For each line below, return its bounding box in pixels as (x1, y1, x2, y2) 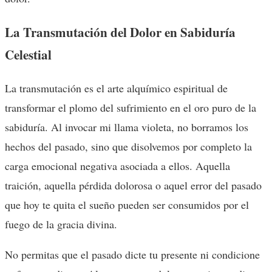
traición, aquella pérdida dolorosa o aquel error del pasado (5, 177, 262, 192)
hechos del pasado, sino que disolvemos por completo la (5, 138, 252, 154)
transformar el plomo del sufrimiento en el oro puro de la (5, 100, 256, 115)
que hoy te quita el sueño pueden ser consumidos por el (5, 197, 249, 212)
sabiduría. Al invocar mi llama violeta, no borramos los (5, 119, 248, 134)
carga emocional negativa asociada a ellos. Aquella (5, 158, 230, 173)
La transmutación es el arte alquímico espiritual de (5, 80, 228, 95)
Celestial (5, 44, 52, 64)
